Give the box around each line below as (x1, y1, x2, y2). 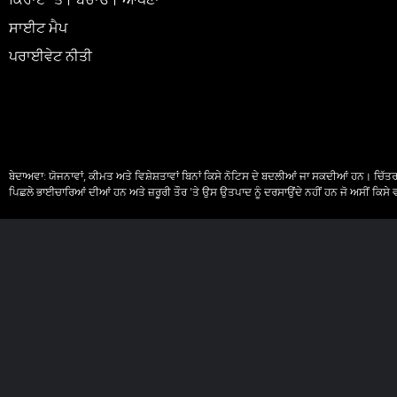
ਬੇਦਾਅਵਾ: (9, 171, 46, 183)
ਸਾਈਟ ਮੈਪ (9, 22, 67, 36)
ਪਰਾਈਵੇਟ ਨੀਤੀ (9, 51, 92, 65)
